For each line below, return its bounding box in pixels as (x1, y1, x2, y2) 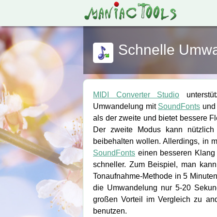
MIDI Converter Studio (93, 91, 180, 99)
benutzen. (93, 207, 127, 215)
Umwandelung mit (93, 102, 158, 110)
